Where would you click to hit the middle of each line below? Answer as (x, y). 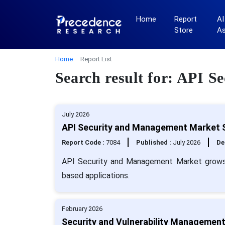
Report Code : (84, 142)
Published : (154, 142)
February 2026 (82, 209)
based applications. (95, 176)
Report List (96, 59)
